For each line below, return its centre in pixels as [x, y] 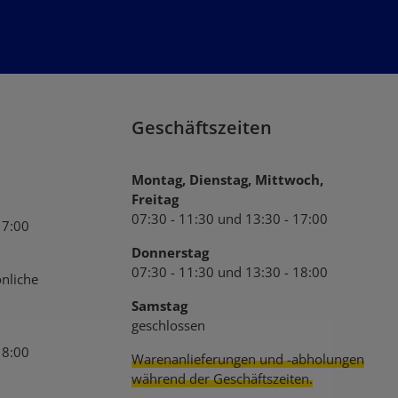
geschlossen [168, 326]
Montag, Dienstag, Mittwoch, [227, 180]
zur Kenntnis [139, 43]
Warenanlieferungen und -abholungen [248, 359]
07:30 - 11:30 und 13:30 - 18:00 [230, 272]
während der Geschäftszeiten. [222, 379]
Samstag [159, 306]
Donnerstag [170, 253]
